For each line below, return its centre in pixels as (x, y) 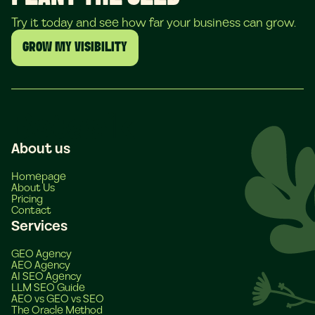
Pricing (27, 199)
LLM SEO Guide (48, 287)
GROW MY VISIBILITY (75, 47)
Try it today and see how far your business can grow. (154, 23)
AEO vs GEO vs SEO (58, 298)
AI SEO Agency (46, 276)
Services (39, 226)
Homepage (39, 176)
